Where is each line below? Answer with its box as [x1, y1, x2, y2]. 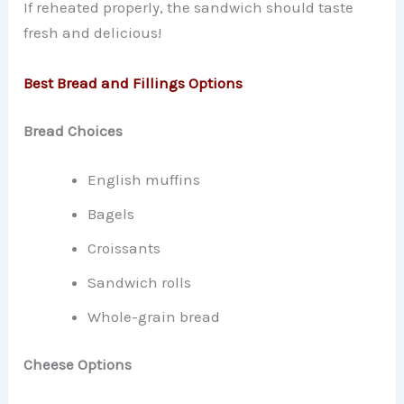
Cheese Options [23, 355, 133, 374]
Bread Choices [23, 122, 124, 141]
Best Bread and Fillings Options [23, 73, 243, 92]
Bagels [87, 204, 135, 223]
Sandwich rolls [87, 272, 192, 291]
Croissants [87, 238, 161, 257]
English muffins [87, 170, 201, 188]
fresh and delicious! [23, 23, 162, 42]
